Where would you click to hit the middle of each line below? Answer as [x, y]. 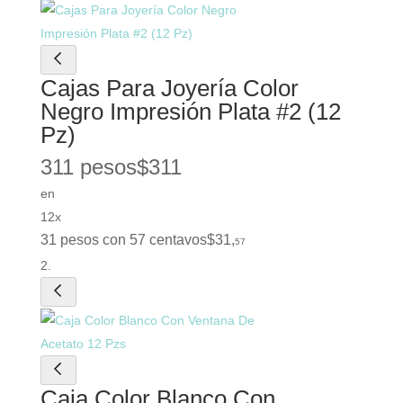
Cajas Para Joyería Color [169, 89]
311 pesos [88, 167]
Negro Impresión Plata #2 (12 [190, 112]
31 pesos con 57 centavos [123, 240]
